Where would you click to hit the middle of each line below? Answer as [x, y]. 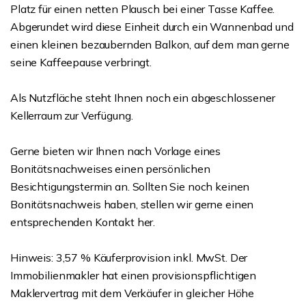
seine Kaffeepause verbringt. [81, 62]
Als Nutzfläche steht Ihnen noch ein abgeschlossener [143, 98]
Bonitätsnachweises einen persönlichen [110, 169]
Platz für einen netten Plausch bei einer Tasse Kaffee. [143, 9]
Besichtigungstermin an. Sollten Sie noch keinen [130, 186]
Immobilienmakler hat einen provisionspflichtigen [134, 275]
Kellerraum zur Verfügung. [72, 115]
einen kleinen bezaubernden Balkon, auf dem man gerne [150, 44]
